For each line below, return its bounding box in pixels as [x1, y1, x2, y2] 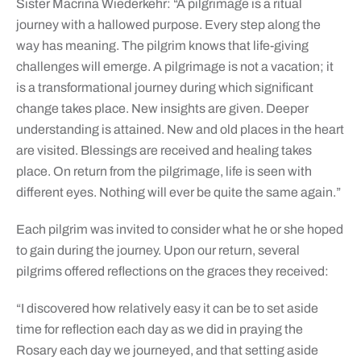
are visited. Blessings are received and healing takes [15, 143, 312, 158]
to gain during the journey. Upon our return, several [15, 243, 300, 258]
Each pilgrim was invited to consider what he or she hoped [15, 222, 343, 237]
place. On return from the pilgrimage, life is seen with [15, 164, 312, 179]
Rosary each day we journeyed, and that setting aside [15, 343, 318, 358]
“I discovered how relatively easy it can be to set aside [15, 301, 318, 316]
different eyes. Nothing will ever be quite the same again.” [15, 185, 341, 200]
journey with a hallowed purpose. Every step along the [15, 18, 321, 32]
